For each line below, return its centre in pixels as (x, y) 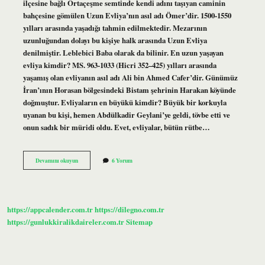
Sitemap (139, 222)
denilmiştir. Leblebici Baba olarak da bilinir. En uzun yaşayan (123, 52)
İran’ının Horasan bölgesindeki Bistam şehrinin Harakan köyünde (129, 90)
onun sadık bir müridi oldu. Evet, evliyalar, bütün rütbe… (116, 127)
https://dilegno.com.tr (130, 210)
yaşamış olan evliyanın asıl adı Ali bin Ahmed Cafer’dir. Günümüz (130, 77)
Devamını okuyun (56, 160)
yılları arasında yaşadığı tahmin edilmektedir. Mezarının (115, 28)
